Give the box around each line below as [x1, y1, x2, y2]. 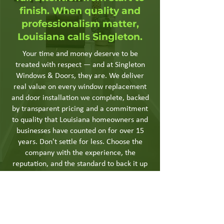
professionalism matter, [21, 18, 139, 29]
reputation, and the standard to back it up [12, 160, 147, 168]
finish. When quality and [19, 5, 140, 16]
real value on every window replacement [13, 83, 146, 91]
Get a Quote [51, 193, 106, 203]
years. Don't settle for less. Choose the [17, 138, 142, 146]
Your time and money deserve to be [22, 50, 138, 58]
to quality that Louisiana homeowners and [12, 116, 148, 124]
